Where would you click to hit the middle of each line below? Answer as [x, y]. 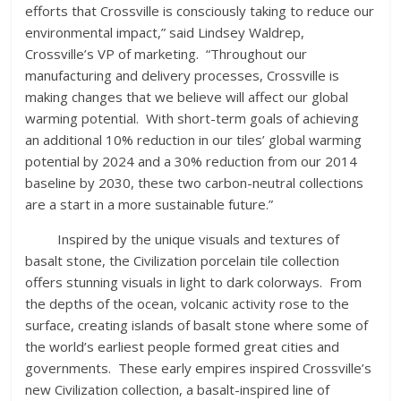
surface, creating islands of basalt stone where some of [197, 325]
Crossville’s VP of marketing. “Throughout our [166, 54]
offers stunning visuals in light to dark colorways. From [194, 282]
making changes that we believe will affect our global [187, 97]
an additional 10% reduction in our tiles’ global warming [194, 140]
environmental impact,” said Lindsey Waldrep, [165, 33]
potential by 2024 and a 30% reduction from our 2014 [192, 162]
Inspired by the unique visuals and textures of [183, 239]
